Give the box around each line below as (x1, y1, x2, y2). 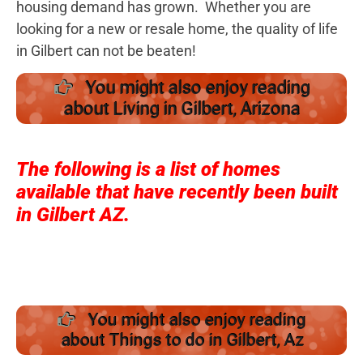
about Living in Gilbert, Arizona (63, 98, 300, 119)
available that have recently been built (16, 180, 338, 203)
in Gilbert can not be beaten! (16, 41, 196, 59)
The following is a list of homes (16, 157, 280, 181)
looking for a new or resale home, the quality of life (16, 19, 338, 37)
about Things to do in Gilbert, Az (60, 330, 303, 350)
